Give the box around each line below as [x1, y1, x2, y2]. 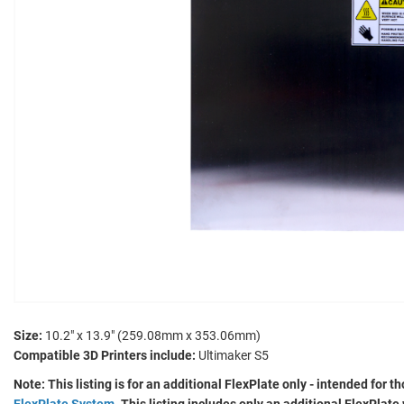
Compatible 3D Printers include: [14, 347, 196, 363]
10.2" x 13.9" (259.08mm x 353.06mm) [42, 327, 261, 343]
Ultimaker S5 [196, 347, 269, 363]
